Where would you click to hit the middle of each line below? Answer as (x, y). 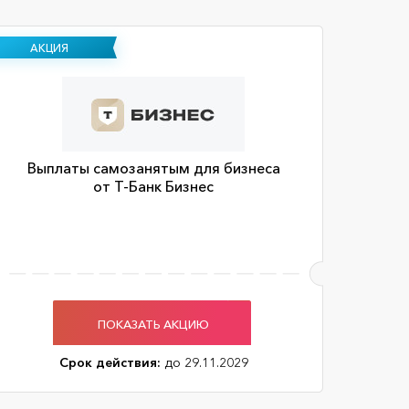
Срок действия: (110, 362)
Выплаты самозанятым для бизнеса (153, 168)
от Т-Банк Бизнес (153, 186)
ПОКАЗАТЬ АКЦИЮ (153, 324)
